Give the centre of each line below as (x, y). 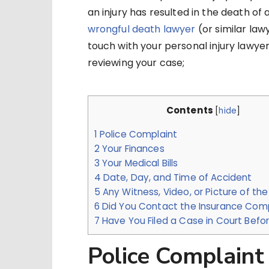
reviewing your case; (136, 62)
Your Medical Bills (139, 163)
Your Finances (132, 149)
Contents (190, 110)
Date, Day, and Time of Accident (176, 178)
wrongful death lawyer (141, 29)
